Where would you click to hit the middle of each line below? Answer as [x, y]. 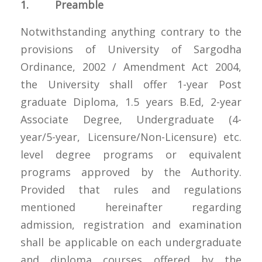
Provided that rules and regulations [131, 189]
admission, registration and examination [131, 224]
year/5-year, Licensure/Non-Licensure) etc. [131, 137]
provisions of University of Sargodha [131, 49]
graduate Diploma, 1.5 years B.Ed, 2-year [131, 101]
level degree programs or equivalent [131, 154]
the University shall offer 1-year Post [131, 84]
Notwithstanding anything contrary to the [131, 31]
